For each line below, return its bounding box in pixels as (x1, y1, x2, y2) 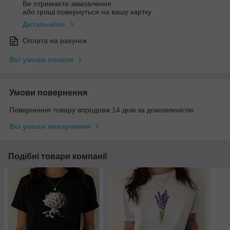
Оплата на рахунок (23, 36, 87, 45)
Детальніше (23, 20, 65, 28)
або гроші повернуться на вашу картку (23, 7, 151, 16)
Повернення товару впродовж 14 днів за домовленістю (9, 105, 194, 114)
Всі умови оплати (9, 55, 73, 64)
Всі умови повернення (9, 122, 90, 130)
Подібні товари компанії (8, 151, 107, 161)
